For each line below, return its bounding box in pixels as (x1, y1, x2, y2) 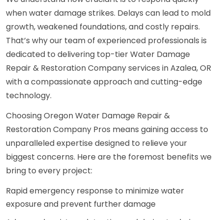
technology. (6, 90, 52, 102)
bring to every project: (6, 165, 92, 177)
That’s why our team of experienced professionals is (6, 35, 207, 47)
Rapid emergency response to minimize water (6, 185, 184, 197)
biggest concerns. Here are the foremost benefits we (6, 151, 212, 163)
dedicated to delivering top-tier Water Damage (6, 49, 190, 60)
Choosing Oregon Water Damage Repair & (6, 110, 170, 122)
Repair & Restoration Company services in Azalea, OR (6, 62, 211, 74)
